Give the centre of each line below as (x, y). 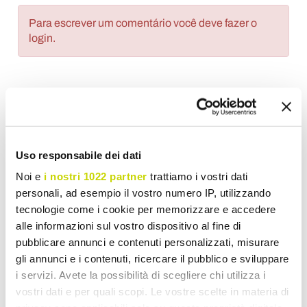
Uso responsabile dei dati (79, 155)
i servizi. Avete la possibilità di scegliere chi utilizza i (141, 275)
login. (42, 38)
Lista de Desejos (65, 130)
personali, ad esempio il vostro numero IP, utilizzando (143, 193)
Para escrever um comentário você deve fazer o (143, 23)
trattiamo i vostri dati (197, 176)
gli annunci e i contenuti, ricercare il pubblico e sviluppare (152, 258)
